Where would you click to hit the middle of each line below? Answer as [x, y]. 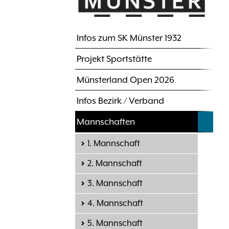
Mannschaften [106, 122]
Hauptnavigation [119, 45]
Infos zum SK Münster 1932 [129, 38]
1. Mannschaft [114, 144]
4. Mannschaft [115, 203]
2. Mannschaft [115, 164]
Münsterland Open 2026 [125, 80]
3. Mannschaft [115, 184]
